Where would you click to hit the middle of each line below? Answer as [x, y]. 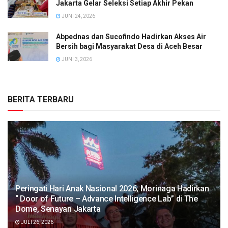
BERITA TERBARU [41, 99]
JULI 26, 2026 [37, 222]
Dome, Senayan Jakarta [58, 209]
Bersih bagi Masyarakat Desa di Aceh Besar [129, 46]
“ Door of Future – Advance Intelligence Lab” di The [107, 198]
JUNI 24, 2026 [78, 16]
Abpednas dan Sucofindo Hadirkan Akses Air [131, 36]
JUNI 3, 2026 [76, 59]
